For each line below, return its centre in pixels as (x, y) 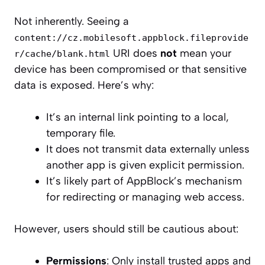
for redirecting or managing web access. (145, 197)
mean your (204, 54)
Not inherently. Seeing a (72, 22)
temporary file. (81, 133)
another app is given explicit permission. (145, 165)
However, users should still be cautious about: (126, 229)
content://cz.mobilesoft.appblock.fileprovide (131, 38)
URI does (135, 54)
